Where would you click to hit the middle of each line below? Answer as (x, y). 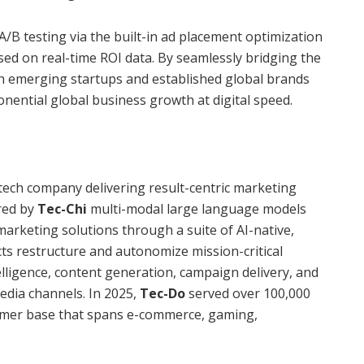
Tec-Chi (62, 208)
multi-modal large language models (197, 208)
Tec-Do (162, 293)
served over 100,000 (248, 293)
